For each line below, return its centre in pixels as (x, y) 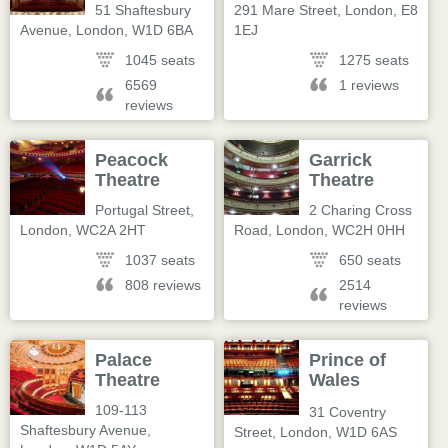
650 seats (370, 260)
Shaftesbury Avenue (83, 430)
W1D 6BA (162, 30)
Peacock (132, 160)
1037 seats (160, 260)
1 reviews (369, 85)
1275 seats (374, 60)
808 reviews (163, 285)
